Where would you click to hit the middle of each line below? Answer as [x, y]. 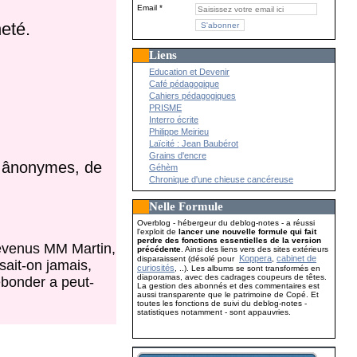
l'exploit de [158, 231]
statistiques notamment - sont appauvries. [214, 312]
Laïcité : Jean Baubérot [194, 143]
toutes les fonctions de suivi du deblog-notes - [222, 303]
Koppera [256, 258]
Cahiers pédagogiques [193, 96]
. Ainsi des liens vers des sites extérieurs [255, 249]
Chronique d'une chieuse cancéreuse [222, 179]
